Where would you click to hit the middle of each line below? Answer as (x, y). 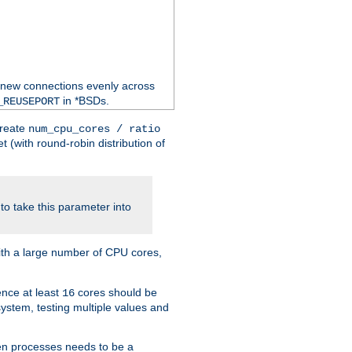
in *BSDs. (84, 100)
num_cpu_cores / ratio (94, 128)
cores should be (116, 292)
